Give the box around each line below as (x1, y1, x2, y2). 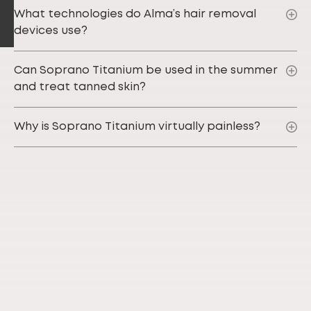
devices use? (14, 26, 87, 36)
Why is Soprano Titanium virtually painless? (14, 121, 260, 132)
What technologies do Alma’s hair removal (14, 9, 256, 19)
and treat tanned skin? (14, 82, 146, 92)
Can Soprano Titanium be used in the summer (14, 65, 278, 76)
